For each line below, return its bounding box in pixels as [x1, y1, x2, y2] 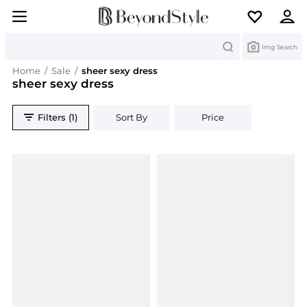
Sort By [116, 112, 148, 123]
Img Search [262, 42, 297, 51]
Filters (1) [38, 112, 78, 123]
